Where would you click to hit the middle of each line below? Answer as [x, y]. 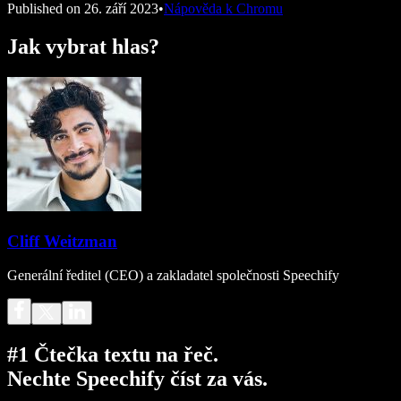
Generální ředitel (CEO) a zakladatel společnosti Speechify [173, 276]
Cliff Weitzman [62, 241]
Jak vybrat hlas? [83, 46]
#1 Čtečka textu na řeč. [113, 355]
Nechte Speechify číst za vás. [137, 379]
